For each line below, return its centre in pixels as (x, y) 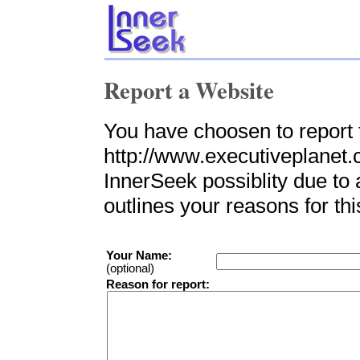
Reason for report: (158, 284)
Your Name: (139, 255)
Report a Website (189, 90)
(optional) (131, 268)
